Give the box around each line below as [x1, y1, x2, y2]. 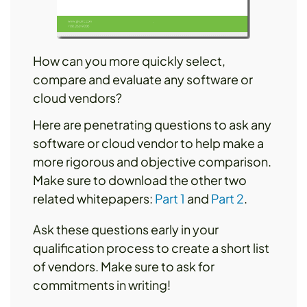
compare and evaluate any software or [33, 71, 253, 87]
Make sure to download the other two [33, 171, 247, 188]
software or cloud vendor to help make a [33, 134, 264, 151]
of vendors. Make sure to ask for [33, 258, 214, 274]
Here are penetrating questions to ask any [33, 116, 271, 132]
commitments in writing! [33, 276, 171, 293]
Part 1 [155, 190, 185, 206]
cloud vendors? [33, 89, 122, 106]
